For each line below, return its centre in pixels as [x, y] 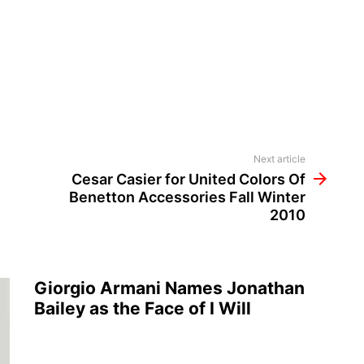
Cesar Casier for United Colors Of [188, 179]
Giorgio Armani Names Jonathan [169, 288]
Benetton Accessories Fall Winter [187, 197]
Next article [279, 158]
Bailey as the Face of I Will [143, 308]
